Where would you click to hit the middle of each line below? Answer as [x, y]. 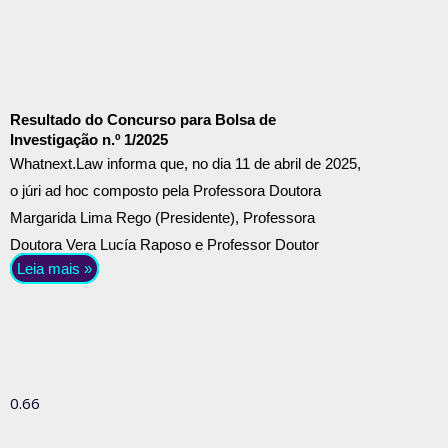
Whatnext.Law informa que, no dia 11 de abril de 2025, [185, 164]
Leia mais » [54, 269]
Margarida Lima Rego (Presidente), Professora [162, 218]
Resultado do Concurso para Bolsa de [143, 120]
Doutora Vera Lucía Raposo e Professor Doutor [164, 245]
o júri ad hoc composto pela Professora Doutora [165, 191]
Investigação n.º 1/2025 [89, 140]
